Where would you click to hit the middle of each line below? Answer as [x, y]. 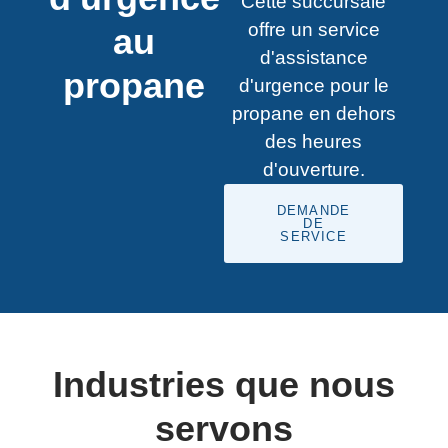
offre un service [313, 29]
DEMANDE [313, 210]
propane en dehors [313, 113]
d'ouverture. [313, 169]
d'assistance [313, 57]
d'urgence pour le [313, 85]
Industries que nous [224, 384]
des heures [314, 141]
